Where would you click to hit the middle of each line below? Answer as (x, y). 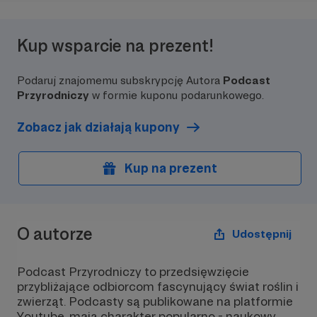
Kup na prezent (171, 168)
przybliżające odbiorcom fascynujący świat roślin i (158, 286)
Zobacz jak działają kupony (98, 127)
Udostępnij (262, 234)
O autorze (55, 234)
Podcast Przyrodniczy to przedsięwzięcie (133, 271)
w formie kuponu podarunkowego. (177, 95)
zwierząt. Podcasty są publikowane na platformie (155, 301)
